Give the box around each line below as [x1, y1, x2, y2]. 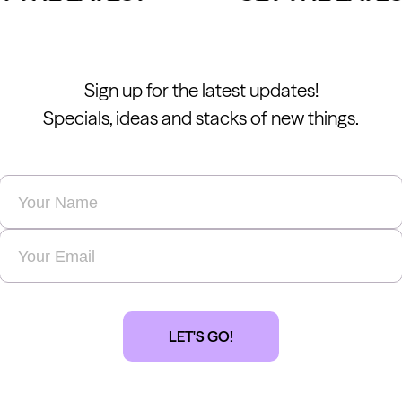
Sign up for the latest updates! [83, 79, 319, 102]
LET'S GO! [169, 328, 233, 346]
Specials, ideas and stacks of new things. [43, 107, 359, 130]
